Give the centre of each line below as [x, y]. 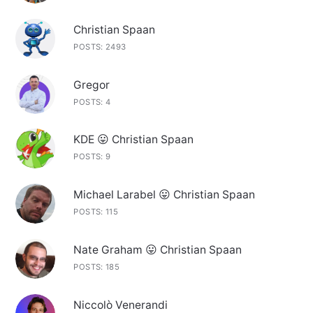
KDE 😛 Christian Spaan [134, 140]
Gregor [92, 85]
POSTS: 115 [96, 212]
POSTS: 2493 [100, 47]
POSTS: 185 [97, 267]
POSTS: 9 [92, 157]
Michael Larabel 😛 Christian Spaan [165, 195]
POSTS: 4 [92, 102]
